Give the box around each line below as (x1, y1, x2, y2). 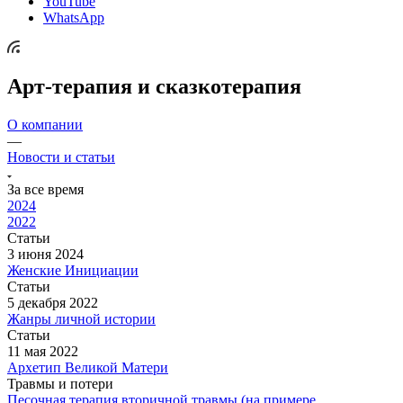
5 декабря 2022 (7, 294, 98, 310)
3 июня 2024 (7, 246, 84, 262)
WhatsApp (43, 9, 104, 25)
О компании (7, 116, 83, 132)
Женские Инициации (7, 262, 139, 278)
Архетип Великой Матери (7, 359, 168, 375)
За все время (7, 181, 84, 197)
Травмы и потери (7, 375, 113, 391)
